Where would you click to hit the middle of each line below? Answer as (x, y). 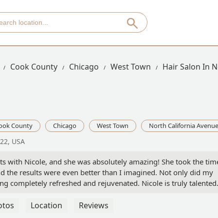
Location (46, 206)
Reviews (94, 206)
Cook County (34, 67)
